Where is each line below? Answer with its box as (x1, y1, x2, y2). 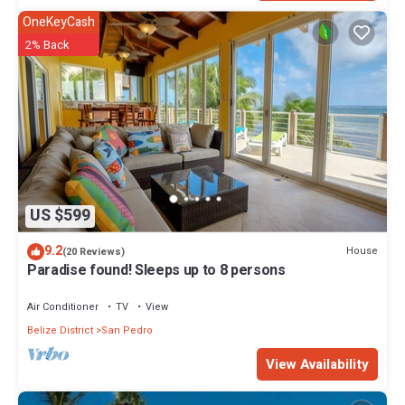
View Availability (266, 353, 369, 374)
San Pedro (101, 322, 153, 338)
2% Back (25, 36, 70, 54)
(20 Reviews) (62, 243, 125, 259)
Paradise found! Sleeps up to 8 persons (27, 259, 286, 281)
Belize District (27, 322, 93, 338)
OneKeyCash (23, 13, 95, 33)
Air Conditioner (27, 298, 99, 315)
